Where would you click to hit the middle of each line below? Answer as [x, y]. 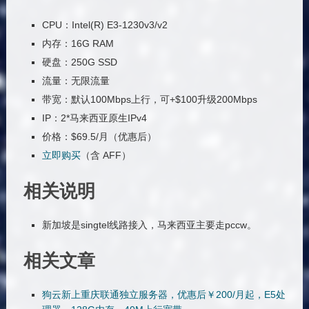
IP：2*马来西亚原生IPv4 [94, 118]
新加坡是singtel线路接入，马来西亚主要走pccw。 [149, 225]
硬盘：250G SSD [79, 62]
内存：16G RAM [78, 43]
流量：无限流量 [76, 80]
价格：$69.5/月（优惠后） [99, 136]
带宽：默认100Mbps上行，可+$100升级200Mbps [149, 99]
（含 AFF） [106, 155]
